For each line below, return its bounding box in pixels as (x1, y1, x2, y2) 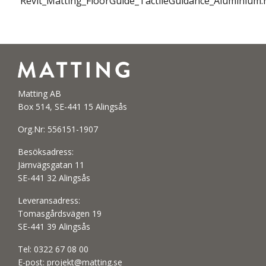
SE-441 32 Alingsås (18, 172, 90, 184)
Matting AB (18, 88, 61, 100)
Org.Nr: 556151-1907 (18, 123, 98, 135)
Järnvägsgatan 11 (18, 159, 84, 171)
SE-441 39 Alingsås (18, 221, 90, 233)
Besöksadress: (18, 146, 74, 158)
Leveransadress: (18, 195, 80, 207)
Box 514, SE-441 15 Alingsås (18, 101, 127, 113)
